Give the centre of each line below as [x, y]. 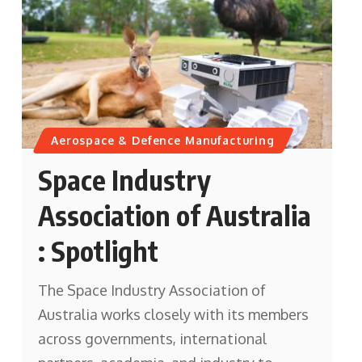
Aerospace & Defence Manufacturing [163, 141]
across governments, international [152, 339]
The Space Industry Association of [152, 290]
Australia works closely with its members [173, 314]
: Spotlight [98, 250]
